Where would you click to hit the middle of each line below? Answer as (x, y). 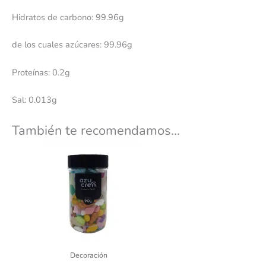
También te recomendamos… (96, 131)
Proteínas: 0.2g (41, 72)
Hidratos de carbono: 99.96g (68, 17)
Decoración (89, 255)
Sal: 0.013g (34, 99)
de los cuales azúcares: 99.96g (72, 45)
